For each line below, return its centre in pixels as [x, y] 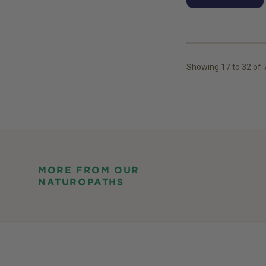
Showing [203, 67]
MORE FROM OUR [89, 170]
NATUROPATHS [81, 182]
